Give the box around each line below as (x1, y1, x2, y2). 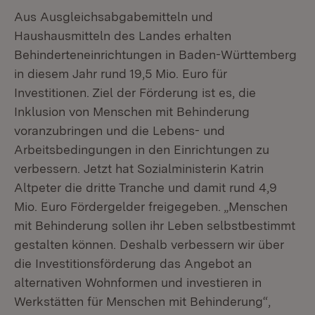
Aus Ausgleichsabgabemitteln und (14, 9, 213, 24)
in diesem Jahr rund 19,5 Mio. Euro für (14, 66, 227, 81)
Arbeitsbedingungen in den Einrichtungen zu (14, 142, 269, 157)
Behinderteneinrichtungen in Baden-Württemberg (14, 47, 297, 62)
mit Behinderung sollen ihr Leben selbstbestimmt (14, 218, 295, 233)
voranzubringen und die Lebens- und (14, 123, 225, 138)
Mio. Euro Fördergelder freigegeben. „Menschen (14, 199, 288, 214)
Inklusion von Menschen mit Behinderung (14, 104, 250, 119)
